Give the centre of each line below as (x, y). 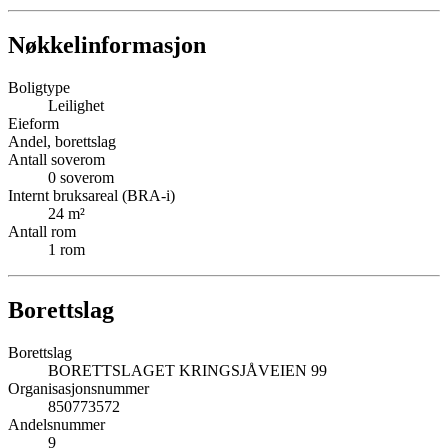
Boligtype (39, 88)
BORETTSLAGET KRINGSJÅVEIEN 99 (187, 371)
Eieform (33, 124)
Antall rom (42, 232)
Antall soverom (56, 160)
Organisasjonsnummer (78, 389)
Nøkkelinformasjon (107, 45)
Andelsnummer (56, 425)
